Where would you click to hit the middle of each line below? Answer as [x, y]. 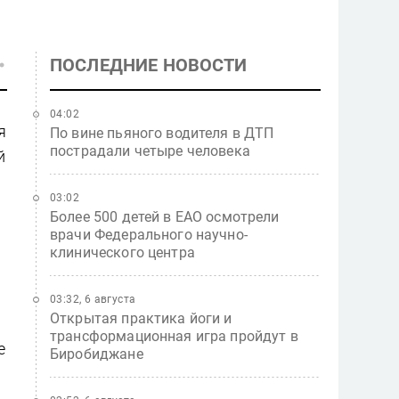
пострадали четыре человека [150, 151]
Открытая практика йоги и [141, 318]
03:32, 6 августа [93, 299]
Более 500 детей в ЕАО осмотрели [165, 217]
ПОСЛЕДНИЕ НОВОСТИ [149, 65]
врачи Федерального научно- [149, 235]
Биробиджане [97, 354]
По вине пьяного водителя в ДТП [162, 133]
